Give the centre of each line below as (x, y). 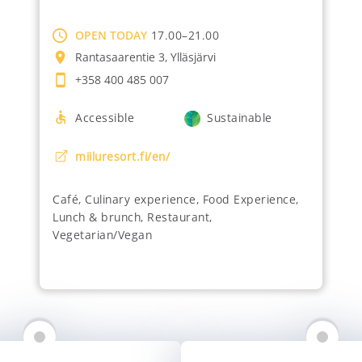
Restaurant (178, 217)
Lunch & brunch (97, 217)
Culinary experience (141, 199)
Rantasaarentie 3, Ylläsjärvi (145, 57)
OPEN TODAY (111, 35)
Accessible (105, 117)
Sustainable (240, 117)
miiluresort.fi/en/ (122, 156)
